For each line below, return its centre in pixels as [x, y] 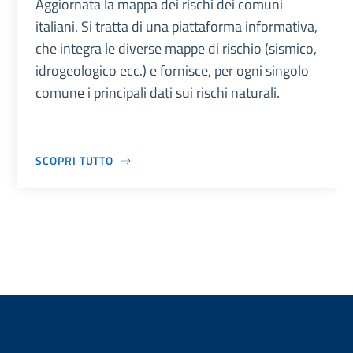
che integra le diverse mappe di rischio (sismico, [176, 49]
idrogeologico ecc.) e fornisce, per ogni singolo [173, 71]
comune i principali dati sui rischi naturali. [158, 93]
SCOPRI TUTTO [75, 161]
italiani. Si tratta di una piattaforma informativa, [177, 27]
